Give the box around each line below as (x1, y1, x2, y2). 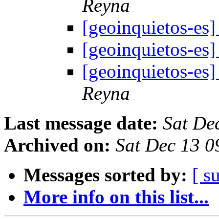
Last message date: (4, 112, 158, 134)
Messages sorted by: (23, 164, 187, 186)
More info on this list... (23, 186, 209, 208)
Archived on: (4, 134, 110, 156)
